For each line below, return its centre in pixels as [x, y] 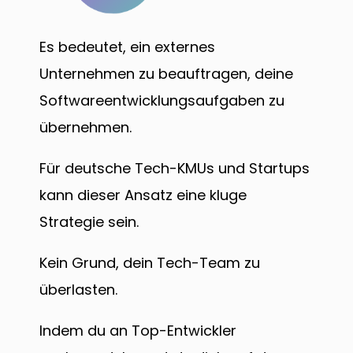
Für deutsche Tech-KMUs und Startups [175, 169]
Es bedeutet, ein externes [127, 47]
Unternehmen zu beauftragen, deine [166, 74]
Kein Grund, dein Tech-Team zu [150, 263]
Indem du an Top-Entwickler [138, 331]
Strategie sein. [91, 222]
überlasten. [80, 290]
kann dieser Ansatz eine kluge [143, 195]
